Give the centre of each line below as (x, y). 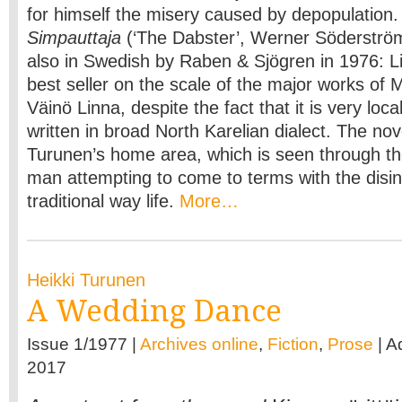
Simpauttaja (77, 38)
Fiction (293, 344)
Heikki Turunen (86, 280)
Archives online (199, 344)
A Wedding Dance (154, 311)
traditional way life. (103, 201)
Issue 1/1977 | (83, 344)
